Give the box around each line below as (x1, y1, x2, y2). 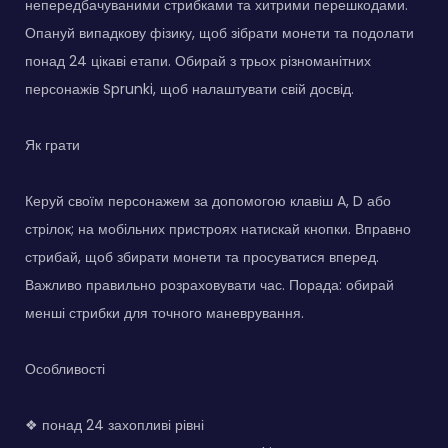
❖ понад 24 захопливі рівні (25, 414, 204, 435)
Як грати (25, 134, 80, 155)
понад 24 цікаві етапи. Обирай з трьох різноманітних (25, 50, 371, 71)
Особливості (25, 358, 105, 379)
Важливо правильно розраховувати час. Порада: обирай (25, 274, 394, 295)
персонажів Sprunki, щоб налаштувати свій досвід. (25, 78, 354, 99)
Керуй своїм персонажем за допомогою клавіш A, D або (25, 190, 391, 211)
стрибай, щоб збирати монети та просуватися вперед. (25, 246, 379, 267)
